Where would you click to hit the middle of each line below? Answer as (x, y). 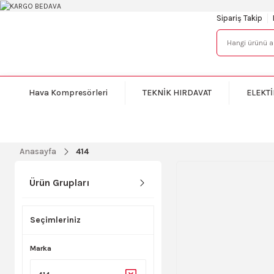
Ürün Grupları (60, 183)
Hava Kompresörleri (68, 93)
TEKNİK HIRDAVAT (177, 93)
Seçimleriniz (55, 220)
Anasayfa (38, 152)
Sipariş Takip (239, 18)
